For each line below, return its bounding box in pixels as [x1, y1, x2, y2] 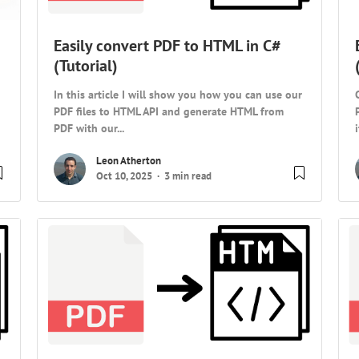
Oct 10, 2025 [95, 169, 152, 184]
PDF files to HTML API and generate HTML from [53, 103, 284, 119]
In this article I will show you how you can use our [53, 87, 302, 103]
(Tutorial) [53, 55, 118, 77]
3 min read [163, 169, 212, 184]
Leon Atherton [95, 154, 161, 168]
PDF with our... [53, 120, 124, 136]
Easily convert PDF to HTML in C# [53, 35, 280, 57]
